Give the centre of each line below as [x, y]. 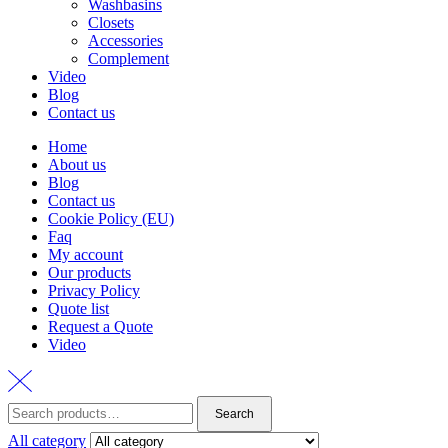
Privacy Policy [94, 290]
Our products [89, 272]
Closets [111, 22]
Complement [128, 58]
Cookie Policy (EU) [111, 218]
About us [77, 164]
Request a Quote [100, 326]
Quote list [78, 308]
